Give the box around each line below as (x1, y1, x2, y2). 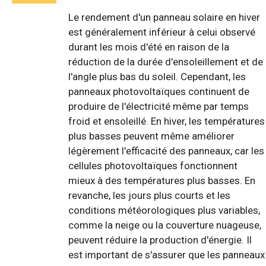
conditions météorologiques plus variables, (68, 204, 260, 216)
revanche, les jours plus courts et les (68, 189, 230, 201)
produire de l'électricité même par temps (68, 100, 249, 112)
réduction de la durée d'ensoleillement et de (68, 55, 263, 68)
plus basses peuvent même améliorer (68, 129, 235, 142)
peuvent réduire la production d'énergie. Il (68, 233, 252, 246)
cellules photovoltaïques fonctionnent (68, 159, 237, 172)
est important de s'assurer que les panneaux (68, 248, 265, 261)
